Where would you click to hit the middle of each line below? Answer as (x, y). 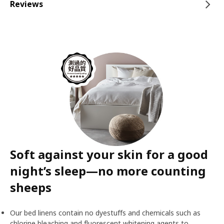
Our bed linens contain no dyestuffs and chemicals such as (105, 212)
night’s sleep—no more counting (108, 170)
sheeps (31, 187)
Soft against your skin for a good (109, 154)
